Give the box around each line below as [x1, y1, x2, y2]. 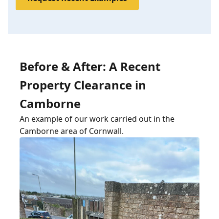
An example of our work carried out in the [20, 113, 175, 124]
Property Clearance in [20, 77, 146, 93]
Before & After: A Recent [20, 58, 160, 74]
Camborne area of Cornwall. [20, 126, 124, 136]
